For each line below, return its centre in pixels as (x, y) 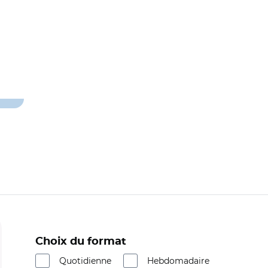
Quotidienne (85, 261)
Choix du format (81, 242)
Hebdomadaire (178, 261)
